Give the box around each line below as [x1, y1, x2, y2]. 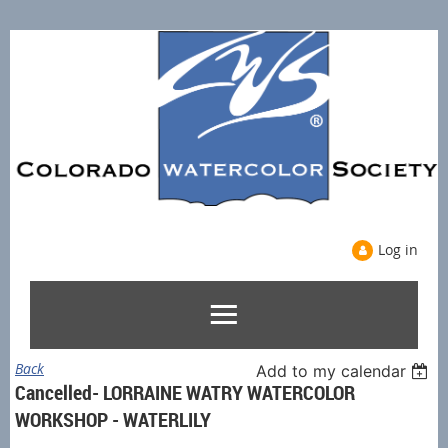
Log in [378, 239, 418, 259]
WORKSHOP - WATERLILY [15, 405, 211, 433]
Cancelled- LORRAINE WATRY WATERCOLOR [15, 378, 355, 406]
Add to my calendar [256, 360, 407, 381]
